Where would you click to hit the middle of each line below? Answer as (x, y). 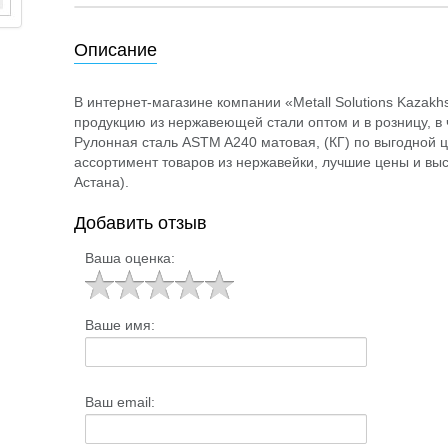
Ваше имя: (119, 324)
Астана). (101, 182)
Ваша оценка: (129, 257)
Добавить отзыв (140, 223)
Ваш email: (119, 401)
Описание (115, 50)
